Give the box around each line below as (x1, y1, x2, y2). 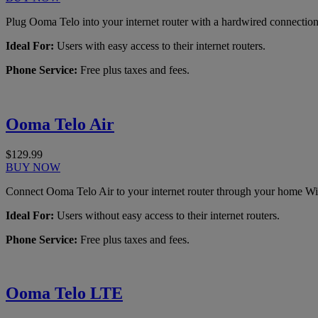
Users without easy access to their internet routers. (54, 209, 280, 221)
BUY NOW (6, 160, 60, 173)
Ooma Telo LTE (6, 284, 123, 303)
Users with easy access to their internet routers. (54, 39, 265, 52)
